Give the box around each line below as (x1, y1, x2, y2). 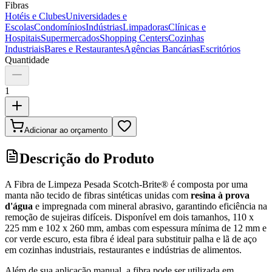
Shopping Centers (100, 32, 168, 43)
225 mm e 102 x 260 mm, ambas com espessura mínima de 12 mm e (5, 222, 267, 233)
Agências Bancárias (124, 43, 200, 54)
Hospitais (5, 32, 41, 43)
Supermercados (41, 32, 100, 43)
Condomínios (34, 21, 86, 32)
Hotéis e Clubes (5, 10, 66, 21)
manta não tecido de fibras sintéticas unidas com (5, 189, 191, 200)
